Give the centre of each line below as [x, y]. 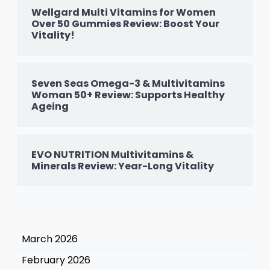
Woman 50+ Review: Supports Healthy [128, 95]
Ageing [50, 106]
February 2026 [56, 260]
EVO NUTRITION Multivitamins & [112, 154]
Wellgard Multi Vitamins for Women [124, 12]
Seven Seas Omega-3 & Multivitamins [128, 83]
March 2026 [50, 239]
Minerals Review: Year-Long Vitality [123, 166]
